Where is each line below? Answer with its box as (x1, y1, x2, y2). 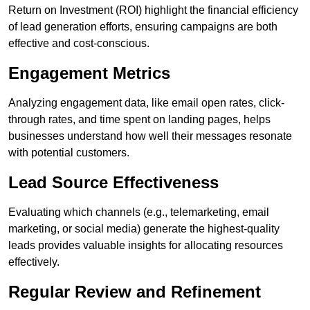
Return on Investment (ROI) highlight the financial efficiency (8, 4, 298, 17)
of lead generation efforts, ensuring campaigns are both (8, 21, 277, 33)
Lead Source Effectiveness (8, 173, 219, 192)
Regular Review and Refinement (8, 282, 261, 302)
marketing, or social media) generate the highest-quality (8, 223, 280, 235)
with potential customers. (8, 147, 129, 159)
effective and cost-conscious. (8, 37, 149, 50)
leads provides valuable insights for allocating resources (8, 239, 283, 252)
